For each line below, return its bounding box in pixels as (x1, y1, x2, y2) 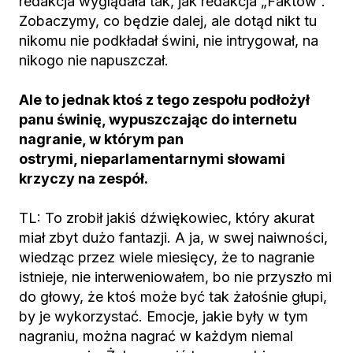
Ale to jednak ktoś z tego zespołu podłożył (19, 91, 310, 108)
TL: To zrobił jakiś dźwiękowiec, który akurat (19, 210, 314, 226)
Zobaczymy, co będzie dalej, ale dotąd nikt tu (19, 13, 317, 29)
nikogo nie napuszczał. (19, 52, 169, 69)
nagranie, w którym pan (19, 131, 184, 147)
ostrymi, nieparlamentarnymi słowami (19, 150, 285, 167)
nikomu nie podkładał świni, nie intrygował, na (19, 32, 318, 49)
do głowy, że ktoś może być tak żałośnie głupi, (19, 288, 327, 305)
